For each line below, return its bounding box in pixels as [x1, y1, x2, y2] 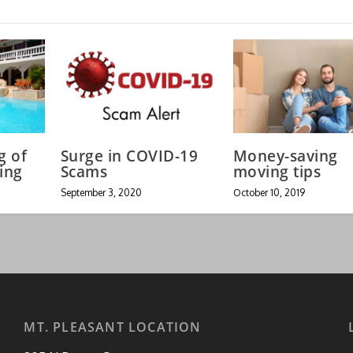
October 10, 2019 [232, 186, 305, 199]
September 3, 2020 [60, 186, 142, 199]
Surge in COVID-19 [60, 145, 199, 166]
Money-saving [232, 145, 338, 166]
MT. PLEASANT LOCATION [24, 318, 202, 336]
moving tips [232, 161, 321, 182]
